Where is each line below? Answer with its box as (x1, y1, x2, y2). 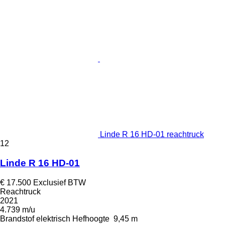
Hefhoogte (72, 214, 109, 223)
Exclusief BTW (33, 178, 86, 187)
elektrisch (36, 214, 70, 223)
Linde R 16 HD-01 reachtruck (100, 130, 204, 139)
